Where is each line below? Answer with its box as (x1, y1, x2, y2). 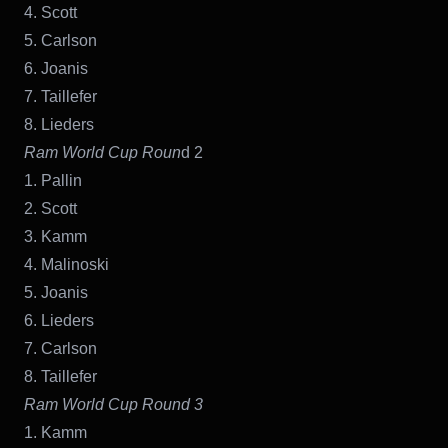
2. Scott (24, 199, 77, 217)
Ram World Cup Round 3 (24, 395, 203, 413)
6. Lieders (24, 311, 94, 329)
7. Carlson (24, 339, 97, 357)
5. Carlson (24, 31, 97, 49)
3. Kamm (24, 227, 87, 245)
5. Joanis (24, 283, 88, 301)
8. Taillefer (24, 367, 97, 385)
